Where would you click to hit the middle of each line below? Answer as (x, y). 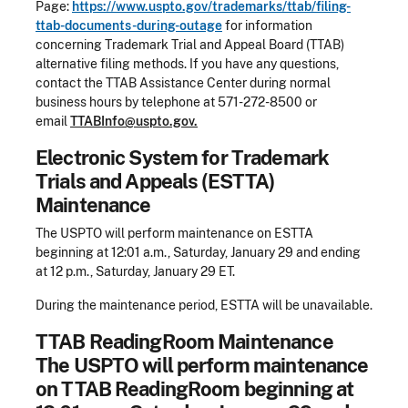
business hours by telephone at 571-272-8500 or (176, 102)
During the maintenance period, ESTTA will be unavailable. (204, 305)
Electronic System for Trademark (183, 157)
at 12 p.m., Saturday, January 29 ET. (135, 271)
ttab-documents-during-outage (129, 25)
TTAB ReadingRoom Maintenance (184, 341)
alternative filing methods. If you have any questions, (187, 63)
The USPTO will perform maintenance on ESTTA (174, 233)
